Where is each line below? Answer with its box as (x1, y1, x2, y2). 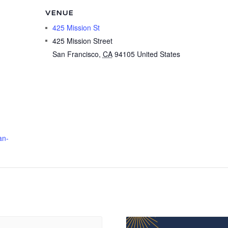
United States (136, 49, 180, 59)
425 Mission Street (52, 36, 112, 46)
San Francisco (52, 49, 99, 59)
